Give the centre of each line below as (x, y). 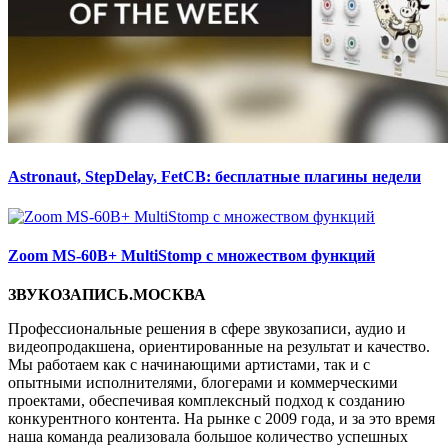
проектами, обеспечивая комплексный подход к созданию (206, 401)
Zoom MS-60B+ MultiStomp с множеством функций (191, 255)
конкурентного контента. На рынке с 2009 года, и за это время (221, 419)
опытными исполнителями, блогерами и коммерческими (203, 383)
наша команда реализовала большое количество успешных (208, 437)
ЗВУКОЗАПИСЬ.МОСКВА (107, 295)
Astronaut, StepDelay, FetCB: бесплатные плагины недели (214, 177)
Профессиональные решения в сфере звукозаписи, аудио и (207, 329)
